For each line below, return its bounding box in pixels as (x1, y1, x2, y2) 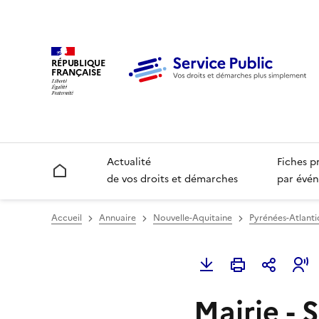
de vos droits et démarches (107, 172, 239, 187)
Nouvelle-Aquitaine (153, 211, 232, 225)
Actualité (107, 155, 152, 170)
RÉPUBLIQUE (51, 56, 105, 70)
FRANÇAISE (51, 65, 101, 79)
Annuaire (99, 211, 136, 225)
